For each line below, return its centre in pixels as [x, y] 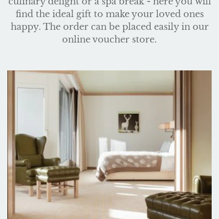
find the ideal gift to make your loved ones [109, 14]
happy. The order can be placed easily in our [109, 27]
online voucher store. [109, 40]
